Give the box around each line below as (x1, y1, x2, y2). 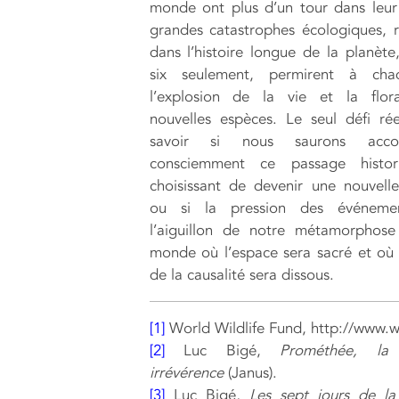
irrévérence (149, 362, 224, 383)
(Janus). (223, 362, 277, 383)
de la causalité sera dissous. (149, 264, 334, 285)
